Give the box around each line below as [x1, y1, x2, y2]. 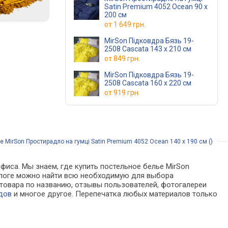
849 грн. [113, 54, 140, 63]
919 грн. [113, 89, 140, 97]
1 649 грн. [113, 20, 146, 28]
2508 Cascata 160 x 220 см [104, 79, 191, 87]
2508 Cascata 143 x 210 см [104, 45, 191, 53]
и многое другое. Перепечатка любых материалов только [12, 189, 218, 198]
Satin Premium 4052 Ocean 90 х [104, 3, 208, 11]
